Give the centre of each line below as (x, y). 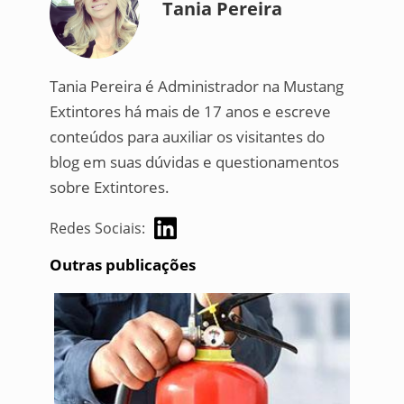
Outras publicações (122, 265)
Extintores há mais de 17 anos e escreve (190, 111)
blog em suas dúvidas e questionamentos (194, 161)
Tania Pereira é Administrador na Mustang (196, 86)
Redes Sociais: (97, 229)
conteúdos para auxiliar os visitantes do (187, 136)
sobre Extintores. (109, 187)
